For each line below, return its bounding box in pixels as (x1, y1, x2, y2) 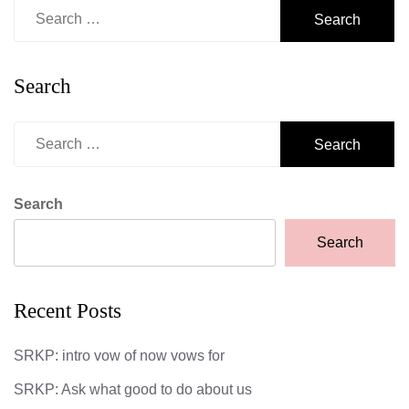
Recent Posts (14, 299, 121, 323)
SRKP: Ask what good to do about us (14, 382, 252, 398)
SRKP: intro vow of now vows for (14, 348, 225, 364)
